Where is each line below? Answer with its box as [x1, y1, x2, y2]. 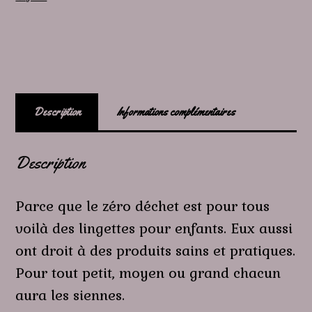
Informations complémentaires [116, 104, 235, 120]
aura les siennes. [15, 286, 125, 305]
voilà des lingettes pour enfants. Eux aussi [15, 219, 293, 238]
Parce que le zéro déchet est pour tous [15, 197, 270, 216]
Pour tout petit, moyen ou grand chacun [15, 264, 281, 283]
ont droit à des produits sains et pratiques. [15, 242, 296, 260]
